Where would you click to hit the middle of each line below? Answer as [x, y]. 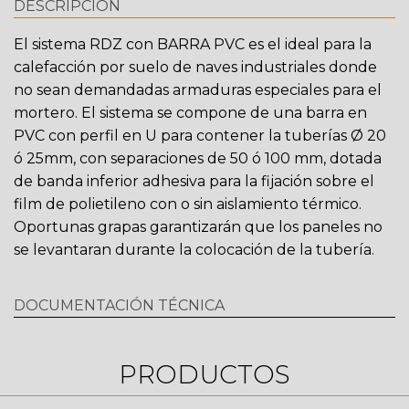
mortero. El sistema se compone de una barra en [190, 113]
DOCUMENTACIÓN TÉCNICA [119, 305]
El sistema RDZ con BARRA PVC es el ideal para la [193, 44]
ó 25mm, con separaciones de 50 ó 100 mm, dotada [198, 158]
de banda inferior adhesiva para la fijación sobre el [194, 181]
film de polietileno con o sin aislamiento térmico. [188, 204]
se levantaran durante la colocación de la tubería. [194, 250]
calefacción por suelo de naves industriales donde [195, 67]
